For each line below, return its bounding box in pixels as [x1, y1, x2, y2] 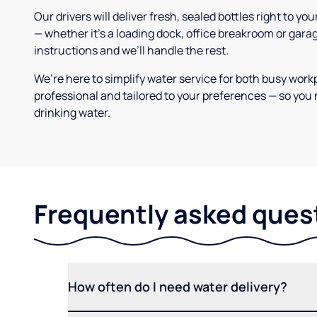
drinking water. [34, 105, 110, 121]
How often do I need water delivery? [68, 278, 287, 296]
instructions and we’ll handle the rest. [34, 42, 229, 59]
